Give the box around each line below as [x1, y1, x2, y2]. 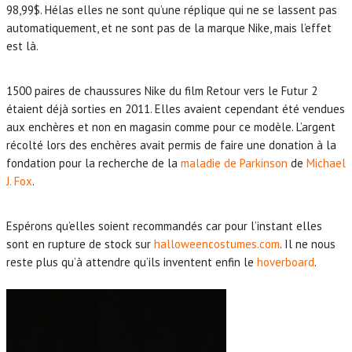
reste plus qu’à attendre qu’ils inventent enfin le [6, 254, 257, 269]
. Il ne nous [280, 236, 335, 251]
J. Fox [6, 173, 32, 189]
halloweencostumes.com [154, 236, 280, 251]
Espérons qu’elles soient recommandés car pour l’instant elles [6, 218, 322, 233]
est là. [6, 38, 38, 53]
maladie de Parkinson [181, 155, 288, 170]
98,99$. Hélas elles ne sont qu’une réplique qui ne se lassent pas [6, 2, 337, 17]
